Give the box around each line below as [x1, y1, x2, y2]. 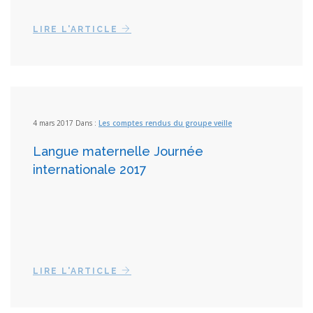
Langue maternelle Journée [33, 144, 203, 159]
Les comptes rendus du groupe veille [99, 118, 232, 128]
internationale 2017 [33, 162, 147, 177]
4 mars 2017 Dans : [33, 118, 99, 128]
